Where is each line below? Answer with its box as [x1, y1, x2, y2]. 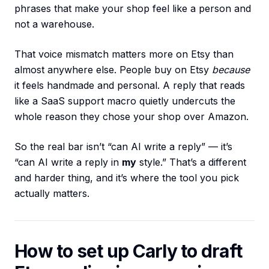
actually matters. [14, 187, 89, 200]
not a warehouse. [14, 18, 94, 31]
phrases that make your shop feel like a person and [14, 2, 251, 15]
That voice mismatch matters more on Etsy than [14, 48, 234, 61]
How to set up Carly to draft [14, 240, 242, 262]
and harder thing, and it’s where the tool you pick [14, 172, 239, 184]
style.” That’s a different [136, 156, 246, 169]
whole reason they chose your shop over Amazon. [14, 110, 249, 123]
